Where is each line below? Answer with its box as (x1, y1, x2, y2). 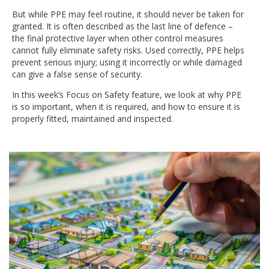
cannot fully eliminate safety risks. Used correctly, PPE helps (12, 44, 244, 56)
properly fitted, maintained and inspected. (12, 113, 173, 125)
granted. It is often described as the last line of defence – (12, 20, 233, 32)
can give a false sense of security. (12, 68, 142, 80)
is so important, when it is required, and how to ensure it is (12, 101, 240, 113)
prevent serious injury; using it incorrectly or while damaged (12, 56, 242, 68)
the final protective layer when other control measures (12, 32, 223, 44)
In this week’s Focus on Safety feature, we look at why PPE (12, 89, 241, 101)
